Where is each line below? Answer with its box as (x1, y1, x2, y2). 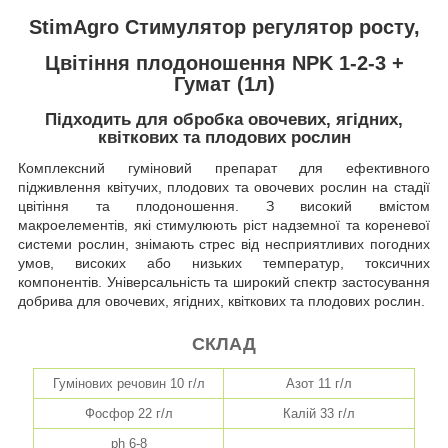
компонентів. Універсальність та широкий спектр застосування (18, 273, 430, 290)
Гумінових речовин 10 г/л (52, 376, 205, 392)
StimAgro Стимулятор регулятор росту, (28, 15, 420, 38)
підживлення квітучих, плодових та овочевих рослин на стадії (18, 178, 430, 195)
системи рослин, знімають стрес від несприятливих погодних (18, 235, 430, 252)
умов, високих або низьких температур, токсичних (18, 254, 430, 271)
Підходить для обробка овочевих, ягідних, (45, 110, 403, 130)
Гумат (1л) (173, 73, 275, 96)
